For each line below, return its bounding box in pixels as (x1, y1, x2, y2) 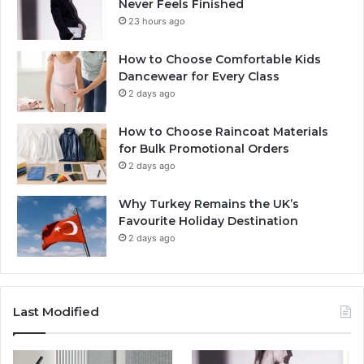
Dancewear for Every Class (119, 68, 279, 84)
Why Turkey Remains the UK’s (119, 196, 299, 211)
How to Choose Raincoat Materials (119, 123, 328, 139)
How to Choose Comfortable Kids (119, 51, 321, 67)
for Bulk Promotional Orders (119, 141, 289, 156)
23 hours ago (128, 15, 185, 27)
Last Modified (13, 303, 99, 319)
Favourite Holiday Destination (119, 213, 298, 228)
